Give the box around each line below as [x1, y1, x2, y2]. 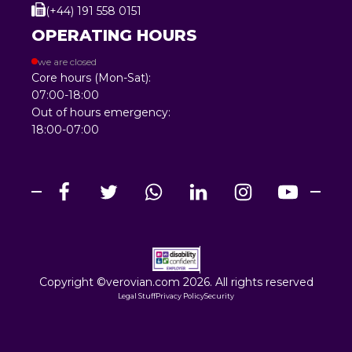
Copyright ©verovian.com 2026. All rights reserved [38, 274, 313, 289]
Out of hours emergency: [31, 104, 170, 119]
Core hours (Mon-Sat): [31, 70, 151, 85]
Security [204, 291, 234, 300]
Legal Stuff [118, 291, 156, 300]
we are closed [38, 55, 97, 68]
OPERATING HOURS [31, 25, 196, 45]
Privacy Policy [156, 291, 204, 300]
